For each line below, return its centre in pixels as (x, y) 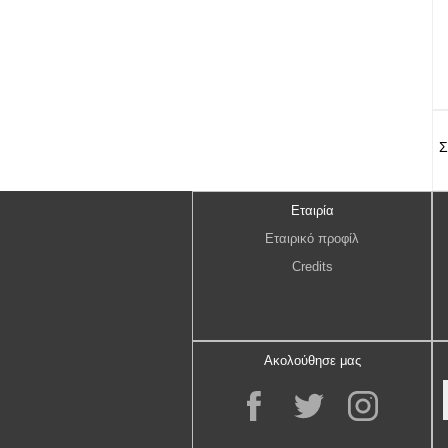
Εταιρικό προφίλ (312, 238)
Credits (312, 266)
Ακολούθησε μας (312, 360)
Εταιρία (312, 210)
